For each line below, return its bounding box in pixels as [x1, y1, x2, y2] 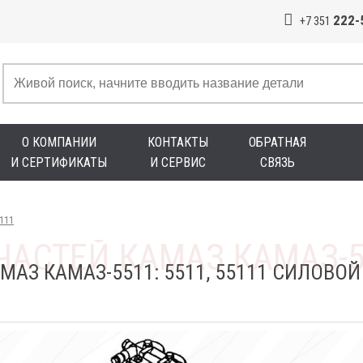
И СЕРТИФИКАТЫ [11, 155, 107, 170]
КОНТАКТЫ [147, 135, 208, 150]
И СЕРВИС [150, 155, 206, 170]
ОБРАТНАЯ [249, 135, 306, 150]
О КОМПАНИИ [21, 135, 96, 150]
